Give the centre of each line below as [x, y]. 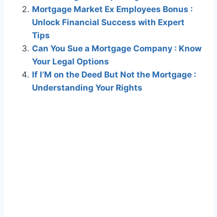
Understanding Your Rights [87, 88]
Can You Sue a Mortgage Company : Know [117, 49]
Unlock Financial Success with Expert [108, 23]
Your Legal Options [70, 62]
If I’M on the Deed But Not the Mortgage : [114, 75]
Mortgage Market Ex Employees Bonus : [112, 9]
